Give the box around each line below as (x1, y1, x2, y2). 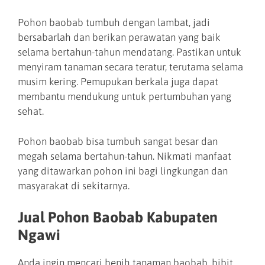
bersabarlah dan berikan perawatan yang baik (18, 31, 221, 44)
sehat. (18, 105, 44, 118)
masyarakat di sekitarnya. (18, 179, 130, 192)
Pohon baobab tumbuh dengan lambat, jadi (18, 17, 210, 29)
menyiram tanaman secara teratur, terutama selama (18, 61, 243, 73)
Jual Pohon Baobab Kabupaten (18, 209, 218, 226)
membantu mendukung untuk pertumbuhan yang (18, 91, 231, 103)
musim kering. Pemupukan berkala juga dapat (18, 76, 218, 88)
